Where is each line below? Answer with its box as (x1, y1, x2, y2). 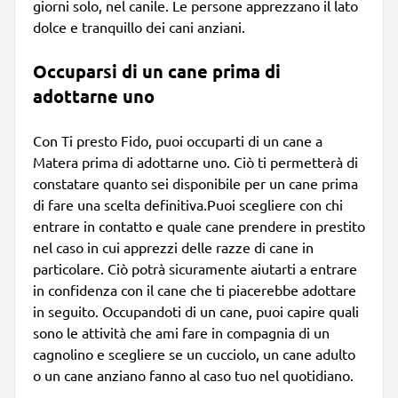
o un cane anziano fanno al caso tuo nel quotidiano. (33, 365, 354, 384)
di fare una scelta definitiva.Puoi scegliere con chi (33, 195, 343, 213)
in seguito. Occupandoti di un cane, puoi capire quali (33, 301, 359, 320)
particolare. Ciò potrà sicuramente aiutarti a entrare (33, 259, 357, 277)
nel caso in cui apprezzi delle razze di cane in (33, 237, 314, 256)
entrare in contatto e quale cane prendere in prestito (33, 216, 365, 235)
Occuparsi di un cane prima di (33, 59, 281, 83)
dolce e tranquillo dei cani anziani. (33, 17, 245, 36)
